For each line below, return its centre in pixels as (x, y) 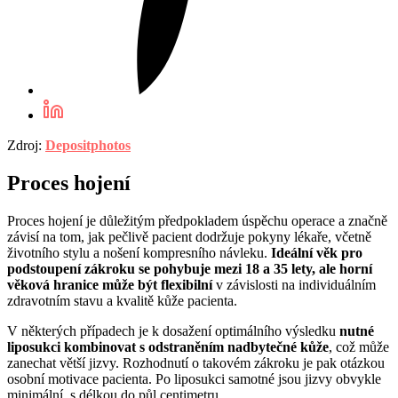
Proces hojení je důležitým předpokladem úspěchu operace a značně (197, 221)
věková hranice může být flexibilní (110, 285)
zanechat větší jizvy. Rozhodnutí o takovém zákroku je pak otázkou (196, 363)
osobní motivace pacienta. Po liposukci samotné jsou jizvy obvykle (194, 379)
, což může (359, 347)
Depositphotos (88, 146)
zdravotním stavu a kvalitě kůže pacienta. (126, 301)
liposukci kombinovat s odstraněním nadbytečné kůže (168, 347)
